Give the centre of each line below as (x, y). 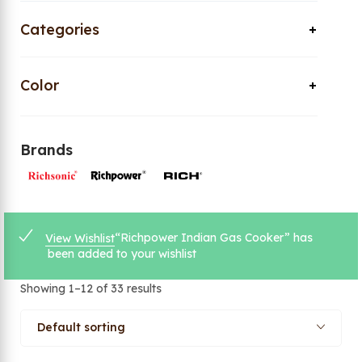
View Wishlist (80, 238)
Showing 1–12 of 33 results (91, 289)
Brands (46, 150)
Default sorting (81, 328)
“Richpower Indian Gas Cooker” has (213, 237)
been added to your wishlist (122, 253)
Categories (60, 29)
